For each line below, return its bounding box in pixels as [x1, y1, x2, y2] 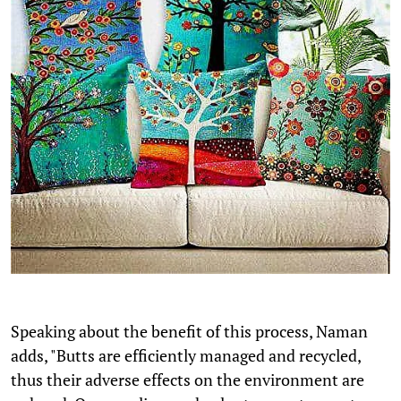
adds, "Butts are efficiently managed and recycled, [11, 345, 361, 367]
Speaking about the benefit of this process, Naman [11, 320, 368, 343]
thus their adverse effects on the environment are [11, 369, 364, 391]
